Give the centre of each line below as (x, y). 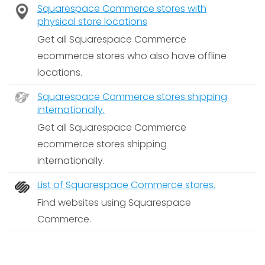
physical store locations (92, 22)
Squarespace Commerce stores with (122, 9)
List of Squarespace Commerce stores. (126, 185)
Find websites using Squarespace (114, 203)
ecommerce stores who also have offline (132, 56)
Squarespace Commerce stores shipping (132, 97)
